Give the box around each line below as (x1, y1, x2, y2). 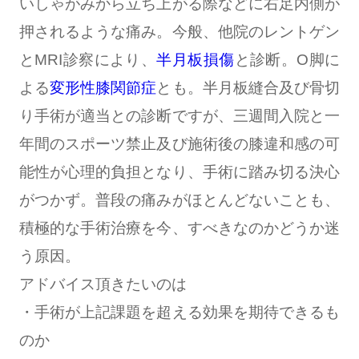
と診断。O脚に (234, 50, 341, 68)
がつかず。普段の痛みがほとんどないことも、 (18, 191, 341, 208)
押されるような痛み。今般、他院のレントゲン (18, 22, 341, 40)
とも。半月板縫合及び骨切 (156, 79, 341, 96)
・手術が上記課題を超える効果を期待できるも (18, 303, 341, 321)
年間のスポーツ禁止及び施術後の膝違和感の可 (18, 135, 341, 152)
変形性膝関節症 (50, 79, 157, 96)
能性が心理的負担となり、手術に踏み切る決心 (18, 163, 341, 180)
